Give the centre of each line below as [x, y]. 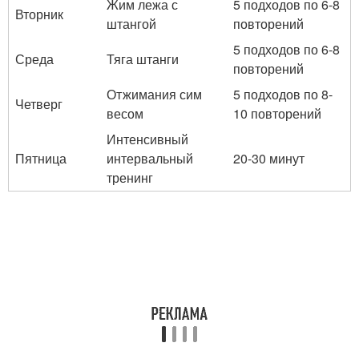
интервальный [150, 158]
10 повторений [277, 113]
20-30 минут [269, 158]
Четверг [39, 104]
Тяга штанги [143, 59]
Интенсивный [147, 139]
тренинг [130, 177]
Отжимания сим [154, 94]
